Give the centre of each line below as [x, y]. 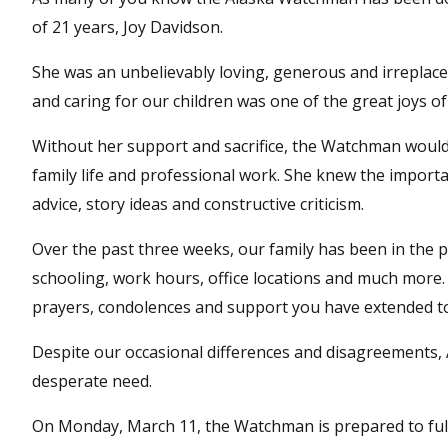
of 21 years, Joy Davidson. [127, 27]
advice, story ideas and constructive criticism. [198, 204]
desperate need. [92, 381]
